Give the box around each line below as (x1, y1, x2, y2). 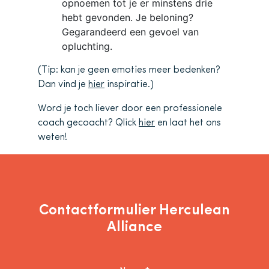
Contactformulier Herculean (39, 203, 230, 218)
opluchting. (62, 40, 112, 52)
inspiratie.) (104, 79, 154, 89)
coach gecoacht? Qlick (38, 118, 139, 128)
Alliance (107, 220, 162, 235)
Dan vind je (38, 79, 88, 89)
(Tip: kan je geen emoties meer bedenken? (38, 65, 220, 75)
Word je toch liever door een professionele (38, 103, 222, 113)
